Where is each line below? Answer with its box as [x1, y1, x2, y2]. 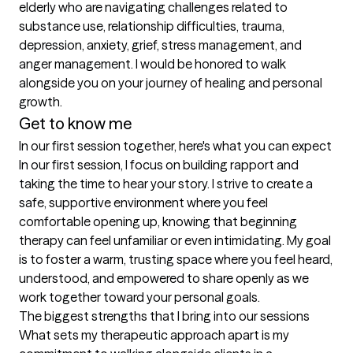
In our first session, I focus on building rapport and [19, 157, 299, 173]
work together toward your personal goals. [19, 289, 260, 306]
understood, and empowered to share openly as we [19, 270, 309, 287]
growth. [19, 94, 62, 110]
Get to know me [19, 113, 132, 134]
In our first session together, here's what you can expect [19, 138, 332, 154]
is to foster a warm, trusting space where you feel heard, [19, 251, 333, 268]
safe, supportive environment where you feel [19, 195, 268, 211]
